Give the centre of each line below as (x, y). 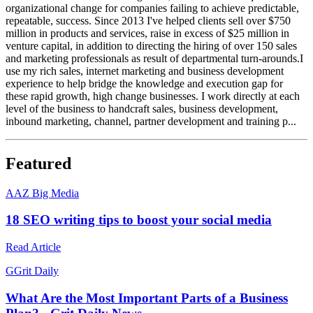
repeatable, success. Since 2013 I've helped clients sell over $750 (148, 20)
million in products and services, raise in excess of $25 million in (147, 33)
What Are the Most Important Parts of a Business (147, 298)
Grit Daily (36, 270)
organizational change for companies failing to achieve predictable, (152, 8)
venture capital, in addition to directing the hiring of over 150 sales (151, 45)
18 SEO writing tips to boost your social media (139, 220)
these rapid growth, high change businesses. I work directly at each (153, 96)
